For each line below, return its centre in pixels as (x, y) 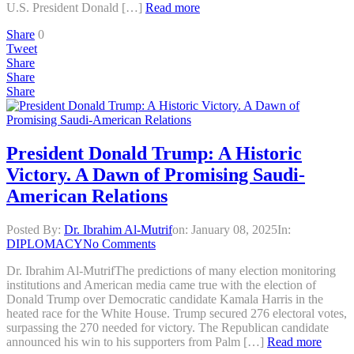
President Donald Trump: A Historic (154, 154)
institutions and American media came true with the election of (161, 285)
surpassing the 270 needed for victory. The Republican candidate (168, 328)
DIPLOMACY (45, 244)
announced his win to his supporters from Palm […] (137, 342)
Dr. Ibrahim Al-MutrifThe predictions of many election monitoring (171, 271)
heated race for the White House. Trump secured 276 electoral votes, (177, 314)
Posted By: (35, 230)
